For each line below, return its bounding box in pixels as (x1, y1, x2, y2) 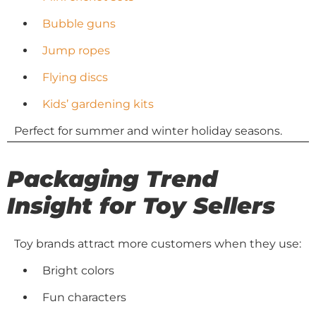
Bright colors (42, 263, 114, 277)
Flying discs (42, 71, 108, 84)
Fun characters (42, 290, 126, 304)
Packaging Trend (7, 164, 218, 193)
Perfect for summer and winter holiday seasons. (14, 124, 282, 138)
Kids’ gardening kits (42, 97, 154, 111)
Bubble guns (42, 17, 116, 30)
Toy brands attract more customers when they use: (14, 236, 301, 250)
